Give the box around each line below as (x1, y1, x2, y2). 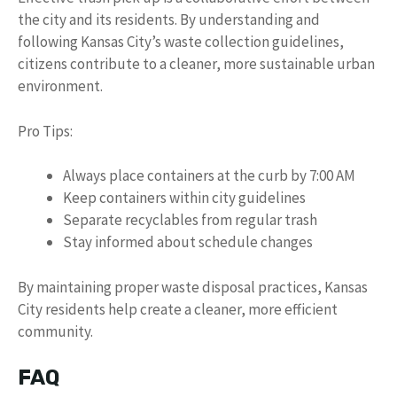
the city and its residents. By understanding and (18, 10, 320, 29)
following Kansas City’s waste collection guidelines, (18, 32, 344, 51)
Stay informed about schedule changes (63, 232, 313, 252)
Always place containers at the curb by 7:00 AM (63, 166, 355, 185)
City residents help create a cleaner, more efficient (18, 299, 338, 319)
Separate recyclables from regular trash (63, 210, 317, 230)
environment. (18, 76, 103, 96)
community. (18, 321, 93, 341)
